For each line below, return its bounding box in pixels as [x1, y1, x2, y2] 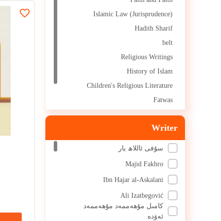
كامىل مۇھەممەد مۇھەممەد [83, 202, 164, 210]
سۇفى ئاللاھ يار [118, 144, 164, 152]
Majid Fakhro [125, 160, 164, 168]
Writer [151, 122, 178, 133]
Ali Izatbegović [120, 191, 164, 199]
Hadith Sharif [135, 25, 173, 32]
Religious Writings [121, 53, 173, 61]
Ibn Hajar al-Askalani [103, 176, 164, 184]
